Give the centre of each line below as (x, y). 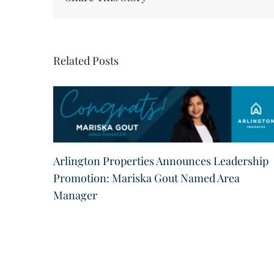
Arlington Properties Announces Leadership (161, 161)
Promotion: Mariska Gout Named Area (146, 178)
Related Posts (86, 60)
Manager (75, 195)
